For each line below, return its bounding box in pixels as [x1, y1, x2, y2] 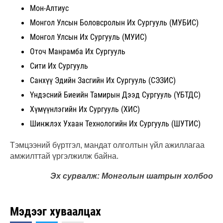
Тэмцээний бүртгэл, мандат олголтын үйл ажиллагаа [10, 141, 205, 150]
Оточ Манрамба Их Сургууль [30, 47, 125, 57]
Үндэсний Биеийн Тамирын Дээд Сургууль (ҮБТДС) [30, 90, 201, 100]
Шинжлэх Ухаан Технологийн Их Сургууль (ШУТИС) [30, 119, 201, 129]
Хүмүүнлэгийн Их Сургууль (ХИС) [30, 105, 140, 114]
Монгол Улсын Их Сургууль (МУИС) [30, 32, 147, 42]
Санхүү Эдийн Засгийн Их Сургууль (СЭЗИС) [30, 76, 176, 86]
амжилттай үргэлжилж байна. [10, 152, 118, 161]
